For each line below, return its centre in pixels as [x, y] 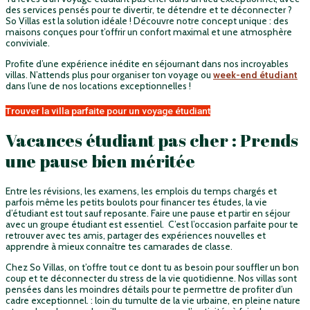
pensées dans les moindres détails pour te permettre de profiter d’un [149, 289]
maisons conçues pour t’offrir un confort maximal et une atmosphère [149, 32]
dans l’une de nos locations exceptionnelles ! [98, 86]
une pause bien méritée [100, 161]
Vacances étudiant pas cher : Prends [152, 140]
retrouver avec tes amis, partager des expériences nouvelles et [136, 236]
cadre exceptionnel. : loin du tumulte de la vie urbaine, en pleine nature [153, 300]
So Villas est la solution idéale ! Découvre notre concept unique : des [147, 21]
